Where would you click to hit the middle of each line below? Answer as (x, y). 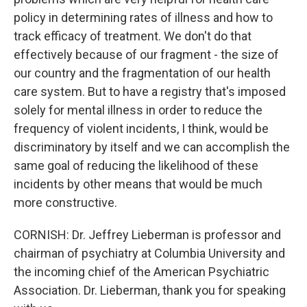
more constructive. (65, 202)
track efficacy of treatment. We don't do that (133, 36)
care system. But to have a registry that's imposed (150, 91)
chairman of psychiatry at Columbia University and (149, 253)
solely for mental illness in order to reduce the (138, 110)
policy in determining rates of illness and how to (143, 17)
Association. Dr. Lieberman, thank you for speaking (150, 290)
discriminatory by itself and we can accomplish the (152, 147)
